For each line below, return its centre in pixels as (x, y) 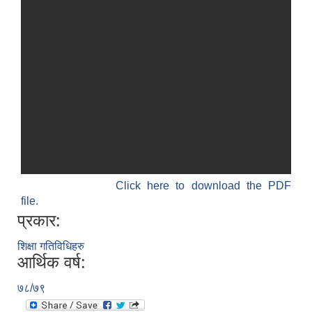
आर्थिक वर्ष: (52, 263)
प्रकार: (39, 221)
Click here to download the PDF (203, 186)
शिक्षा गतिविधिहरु (51, 247)
